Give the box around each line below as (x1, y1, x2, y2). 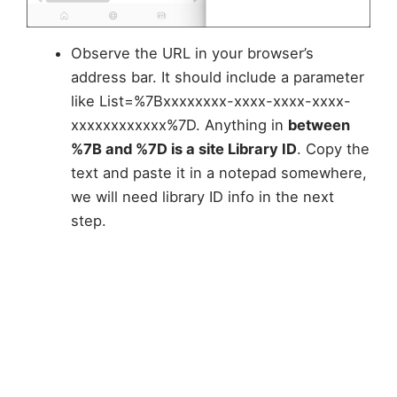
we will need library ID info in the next (70, 188, 334, 206)
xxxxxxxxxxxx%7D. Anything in (70, 116, 288, 135)
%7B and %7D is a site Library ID (70, 140, 297, 159)
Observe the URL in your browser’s (70, 44, 314, 63)
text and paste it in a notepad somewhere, (70, 164, 367, 183)
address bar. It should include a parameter (70, 68, 364, 87)
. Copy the (296, 140, 370, 159)
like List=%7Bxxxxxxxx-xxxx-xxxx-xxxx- (70, 92, 351, 111)
